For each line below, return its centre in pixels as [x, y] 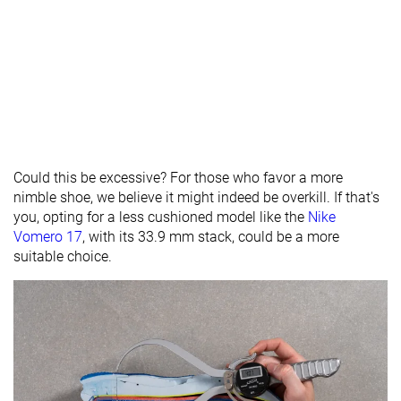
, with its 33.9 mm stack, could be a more [211, 236]
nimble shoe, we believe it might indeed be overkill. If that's [196, 197]
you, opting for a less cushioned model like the [161, 217]
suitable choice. [63, 256]
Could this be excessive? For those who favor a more [178, 177]
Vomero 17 [48, 236]
